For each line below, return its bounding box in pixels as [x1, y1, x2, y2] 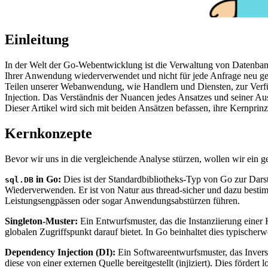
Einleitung [5, 32, 69, 48]
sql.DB [5, 175, 33, 184]
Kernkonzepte [5, 125, 92, 141]
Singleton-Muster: [5, 215, 78, 226]
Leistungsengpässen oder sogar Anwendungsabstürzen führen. [5, 195, 240, 206]
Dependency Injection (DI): [5, 246, 115, 257]
